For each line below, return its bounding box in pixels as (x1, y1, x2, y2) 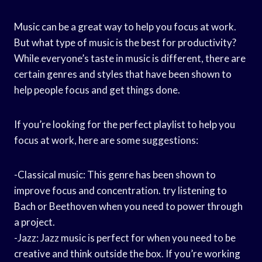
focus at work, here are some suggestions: (14, 133, 198, 146)
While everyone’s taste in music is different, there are (14, 51, 246, 64)
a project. (14, 215, 55, 228)
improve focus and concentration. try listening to (14, 184, 227, 196)
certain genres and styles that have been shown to (14, 67, 232, 80)
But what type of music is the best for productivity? (14, 36, 236, 49)
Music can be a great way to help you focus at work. (14, 20, 236, 33)
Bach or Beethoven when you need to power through (14, 199, 243, 212)
